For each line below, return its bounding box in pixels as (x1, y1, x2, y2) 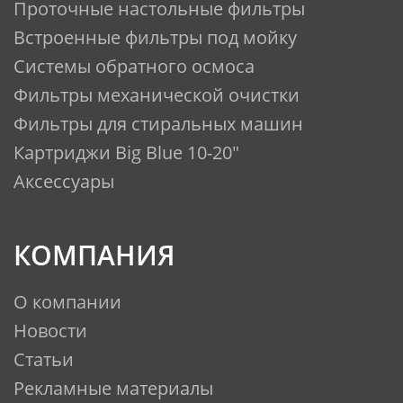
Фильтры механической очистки (13, 83, 300, 108)
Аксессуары (13, 169, 114, 194)
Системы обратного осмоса (13, 54, 255, 79)
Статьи (13, 347, 74, 372)
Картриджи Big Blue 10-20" (13, 140, 239, 166)
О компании (13, 290, 121, 315)
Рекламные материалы (13, 376, 213, 401)
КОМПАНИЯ (13, 237, 175, 274)
